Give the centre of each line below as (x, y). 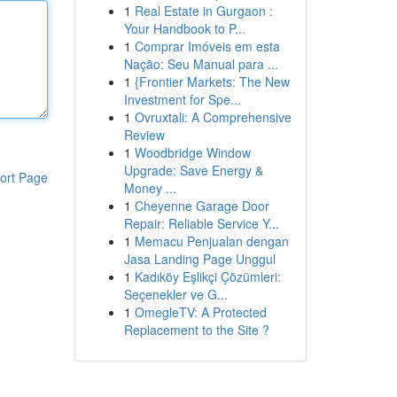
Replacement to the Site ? (196, 330)
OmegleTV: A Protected (200, 312)
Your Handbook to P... (184, 28)
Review (144, 135)
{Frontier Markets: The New (212, 82)
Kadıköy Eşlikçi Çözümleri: (207, 276)
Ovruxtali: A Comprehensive (213, 117)
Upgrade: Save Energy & (193, 170)
